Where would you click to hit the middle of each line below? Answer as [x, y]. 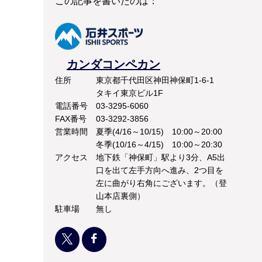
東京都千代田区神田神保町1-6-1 [159, 80]
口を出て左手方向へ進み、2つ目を [160, 170]
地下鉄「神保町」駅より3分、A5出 [161, 157]
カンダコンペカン [113, 64]
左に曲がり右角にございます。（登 [161, 183]
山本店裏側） [120, 196]
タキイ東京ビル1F [130, 93]
